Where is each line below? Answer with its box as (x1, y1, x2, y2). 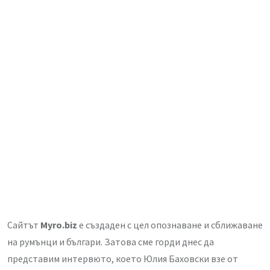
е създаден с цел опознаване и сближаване (77, 218, 263, 231)
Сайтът (7, 218, 39, 231)
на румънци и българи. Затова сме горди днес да (7, 235, 214, 248)
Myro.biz (39, 218, 77, 231)
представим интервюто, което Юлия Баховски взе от (7, 252, 238, 265)
